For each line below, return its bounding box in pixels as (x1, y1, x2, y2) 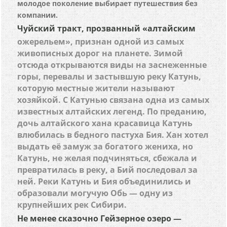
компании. (17, 10, 58, 20)
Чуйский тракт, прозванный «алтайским (17, 23, 196, 34)
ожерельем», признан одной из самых (17, 36, 184, 47)
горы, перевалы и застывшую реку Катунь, (17, 71, 202, 82)
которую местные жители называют (17, 83, 175, 94)
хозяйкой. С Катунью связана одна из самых (17, 94, 210, 105)
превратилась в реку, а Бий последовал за (17, 164, 198, 175)
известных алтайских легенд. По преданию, (17, 106, 207, 117)
